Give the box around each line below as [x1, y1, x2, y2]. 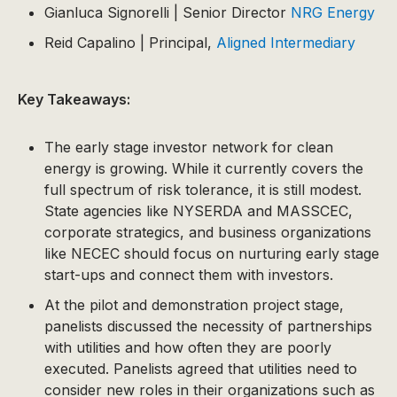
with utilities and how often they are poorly [44, 339, 331, 356]
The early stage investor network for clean [44, 138, 333, 156]
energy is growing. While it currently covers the [44, 160, 363, 177]
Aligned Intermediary [216, 34, 355, 51]
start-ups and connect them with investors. [44, 266, 333, 284]
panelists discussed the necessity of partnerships [44, 317, 372, 335]
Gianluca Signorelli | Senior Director [44, 4, 291, 21]
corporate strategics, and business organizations [44, 223, 371, 241]
